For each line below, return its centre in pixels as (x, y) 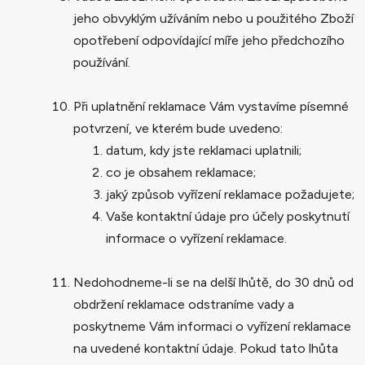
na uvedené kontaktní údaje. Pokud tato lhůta (206, 348)
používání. (102, 62)
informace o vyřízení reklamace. (196, 238)
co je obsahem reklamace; (181, 172)
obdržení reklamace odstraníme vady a (184, 304)
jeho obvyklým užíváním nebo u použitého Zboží (213, 18)
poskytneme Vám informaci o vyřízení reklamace (212, 326)
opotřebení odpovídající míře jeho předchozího (209, 40)
